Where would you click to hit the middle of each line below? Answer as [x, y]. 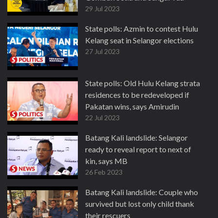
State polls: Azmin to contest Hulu [142, 28]
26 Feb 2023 [104, 172]
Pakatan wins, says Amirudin [132, 106]
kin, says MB [106, 161]
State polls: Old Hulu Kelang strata [143, 83]
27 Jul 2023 [102, 51]
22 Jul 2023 [102, 118]
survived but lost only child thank [140, 204]
